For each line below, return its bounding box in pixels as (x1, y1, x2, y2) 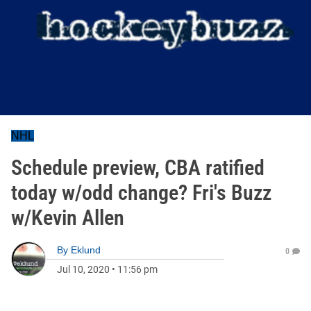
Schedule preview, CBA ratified (11, 155, 264, 180)
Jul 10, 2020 (57, 264, 110, 275)
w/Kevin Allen (11, 205, 124, 230)
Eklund (71, 244, 101, 255)
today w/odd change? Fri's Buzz (11, 180, 271, 205)
